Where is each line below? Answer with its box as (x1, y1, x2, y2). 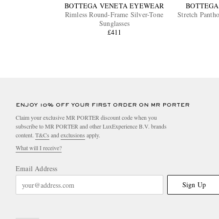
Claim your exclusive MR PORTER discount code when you (16, 113, 157, 122)
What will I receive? (16, 144, 62, 152)
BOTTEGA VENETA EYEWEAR (65, 1, 164, 11)
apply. (85, 131, 100, 139)
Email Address (16, 164, 58, 174)
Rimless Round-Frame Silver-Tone (65, 10, 164, 20)
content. (16, 131, 35, 139)
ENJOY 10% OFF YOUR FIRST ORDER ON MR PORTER (16, 103, 190, 108)
